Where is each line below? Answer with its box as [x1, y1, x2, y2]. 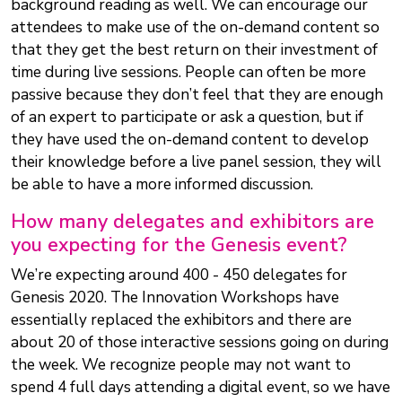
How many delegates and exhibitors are [11, 208, 374, 236]
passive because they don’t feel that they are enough [11, 84, 383, 106]
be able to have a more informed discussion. [11, 174, 317, 196]
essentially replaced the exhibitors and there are [11, 310, 352, 331]
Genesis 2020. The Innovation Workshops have [11, 287, 339, 309]
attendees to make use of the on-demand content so [11, 17, 380, 39]
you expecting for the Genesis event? [11, 232, 347, 259]
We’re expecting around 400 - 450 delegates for [11, 265, 347, 286]
